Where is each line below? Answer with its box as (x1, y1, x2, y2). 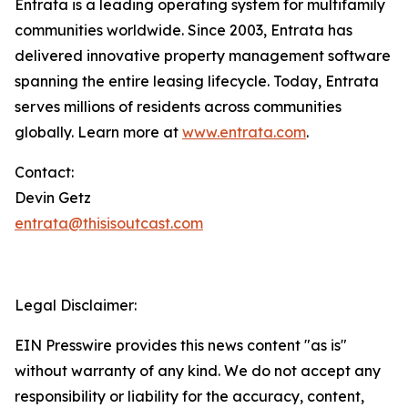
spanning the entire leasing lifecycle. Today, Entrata (15, 72, 379, 90)
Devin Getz (15, 189, 91, 207)
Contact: (15, 163, 77, 181)
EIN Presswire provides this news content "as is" (15, 336, 347, 354)
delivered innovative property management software (15, 46, 391, 65)
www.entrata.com (182, 123, 306, 141)
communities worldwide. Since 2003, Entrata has (15, 21, 352, 39)
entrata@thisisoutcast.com (15, 214, 203, 232)
